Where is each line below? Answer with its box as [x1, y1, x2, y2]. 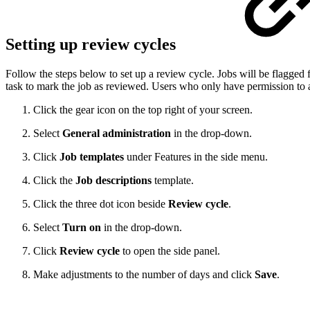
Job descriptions [75, 174, 152, 187]
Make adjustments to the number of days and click [33, 268, 255, 281]
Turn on [62, 221, 101, 234]
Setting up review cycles [6, 35, 180, 54]
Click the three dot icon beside [33, 198, 168, 210]
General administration [62, 127, 171, 140]
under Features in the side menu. [124, 151, 268, 163]
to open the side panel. [120, 245, 220, 257]
